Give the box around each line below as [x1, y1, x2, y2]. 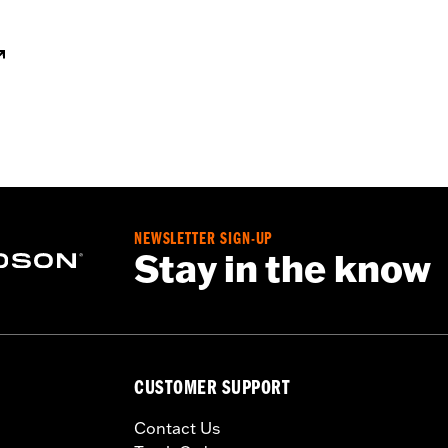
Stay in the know [134, 247, 431, 291]
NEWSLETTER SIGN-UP [134, 232, 274, 249]
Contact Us [134, 418, 220, 438]
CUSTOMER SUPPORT [134, 380, 291, 401]
